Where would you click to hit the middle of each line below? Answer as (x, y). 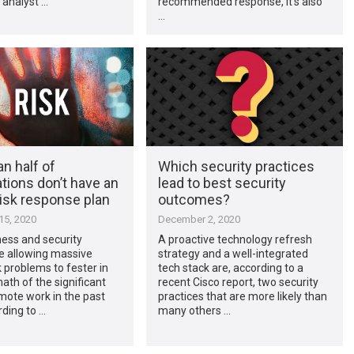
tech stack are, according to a (230, 267)
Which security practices (236, 166)
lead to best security (222, 183)
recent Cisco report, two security (238, 282)
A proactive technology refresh (235, 239)
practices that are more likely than (242, 296)
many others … (194, 310)
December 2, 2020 (199, 219)
